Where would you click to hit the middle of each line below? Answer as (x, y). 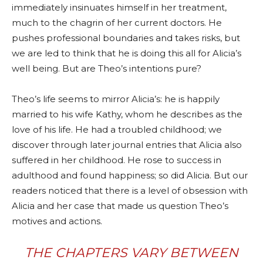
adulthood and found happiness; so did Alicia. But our (130, 175)
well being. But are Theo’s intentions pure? (108, 68)
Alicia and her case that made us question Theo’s (120, 205)
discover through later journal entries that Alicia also (127, 144)
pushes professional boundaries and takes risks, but (126, 38)
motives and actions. (58, 221)
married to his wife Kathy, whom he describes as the (127, 114)
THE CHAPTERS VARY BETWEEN (131, 252)
